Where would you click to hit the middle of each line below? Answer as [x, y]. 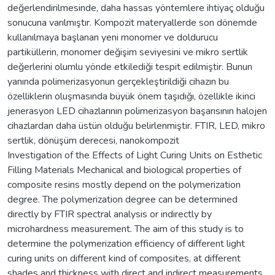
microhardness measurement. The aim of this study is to [126, 229]
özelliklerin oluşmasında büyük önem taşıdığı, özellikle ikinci [131, 96]
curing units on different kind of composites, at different [124, 258]
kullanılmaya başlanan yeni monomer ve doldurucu [113, 37]
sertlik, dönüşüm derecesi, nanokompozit [93, 140]
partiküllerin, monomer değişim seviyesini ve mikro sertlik [128, 52]
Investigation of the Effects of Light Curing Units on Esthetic [135, 155]
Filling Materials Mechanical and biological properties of [124, 170]
